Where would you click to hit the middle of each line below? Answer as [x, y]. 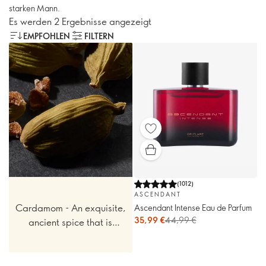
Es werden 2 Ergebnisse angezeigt [80, 21]
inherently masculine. [71, 236]
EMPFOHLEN [47, 36]
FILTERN [99, 36]
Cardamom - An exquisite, [70, 207]
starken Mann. [34, 8]
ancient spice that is [71, 221]
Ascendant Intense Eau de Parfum [193, 207]
